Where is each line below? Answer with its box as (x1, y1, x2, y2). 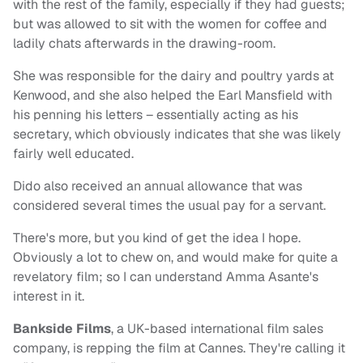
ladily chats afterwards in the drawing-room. (13, 35, 279, 53)
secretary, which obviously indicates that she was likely (13, 126, 341, 143)
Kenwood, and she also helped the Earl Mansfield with (13, 87, 332, 105)
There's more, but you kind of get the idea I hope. (13, 229, 301, 247)
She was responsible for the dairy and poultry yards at (13, 67, 334, 85)
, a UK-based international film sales (111, 320, 323, 338)
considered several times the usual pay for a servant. (13, 197, 326, 215)
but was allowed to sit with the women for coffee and (13, 15, 327, 33)
